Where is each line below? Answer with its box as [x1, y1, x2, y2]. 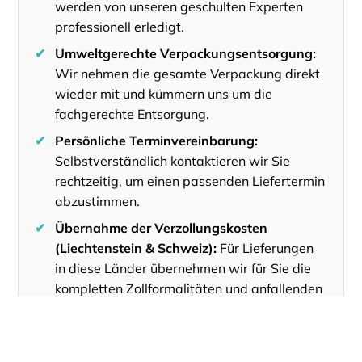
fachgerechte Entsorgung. [55, 105, 210, 122]
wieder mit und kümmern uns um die [55, 85, 273, 102]
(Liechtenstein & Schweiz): [55, 239, 217, 256]
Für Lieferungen [217, 239, 314, 256]
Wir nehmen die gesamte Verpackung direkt [55, 65, 321, 82]
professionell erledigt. [55, 18, 185, 35]
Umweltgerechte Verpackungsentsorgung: [55, 44, 317, 61]
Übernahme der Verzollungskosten [55, 219, 268, 236]
